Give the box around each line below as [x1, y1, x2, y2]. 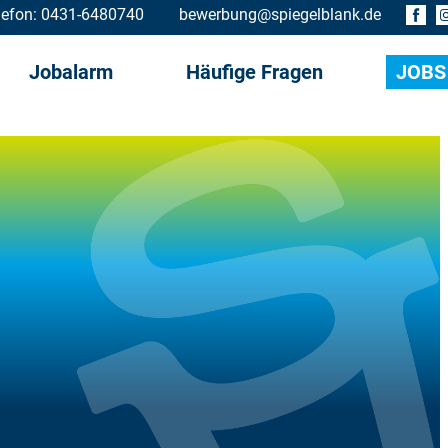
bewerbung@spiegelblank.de [179, 5, 381, 24]
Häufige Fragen [186, 60, 323, 84]
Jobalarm [29, 60, 113, 84]
